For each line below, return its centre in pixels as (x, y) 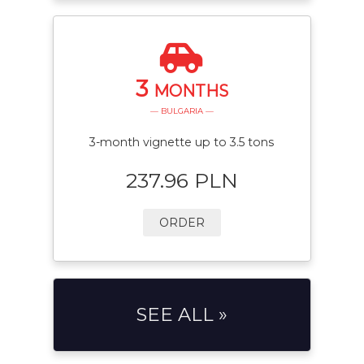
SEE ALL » (182, 314)
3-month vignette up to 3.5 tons (182, 142)
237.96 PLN (182, 180)
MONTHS (191, 91)
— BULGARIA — (182, 110)
